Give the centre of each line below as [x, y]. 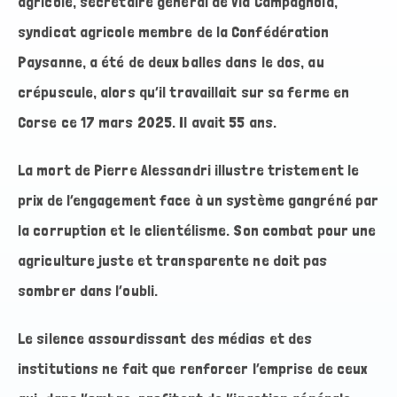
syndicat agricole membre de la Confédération [174, 32]
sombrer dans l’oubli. [88, 291]
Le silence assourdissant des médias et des [165, 339]
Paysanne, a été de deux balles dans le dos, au [171, 62]
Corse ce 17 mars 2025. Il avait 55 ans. [147, 122]
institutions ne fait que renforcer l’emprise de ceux [193, 369]
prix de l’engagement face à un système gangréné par [198, 200]
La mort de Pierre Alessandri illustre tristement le [189, 170]
